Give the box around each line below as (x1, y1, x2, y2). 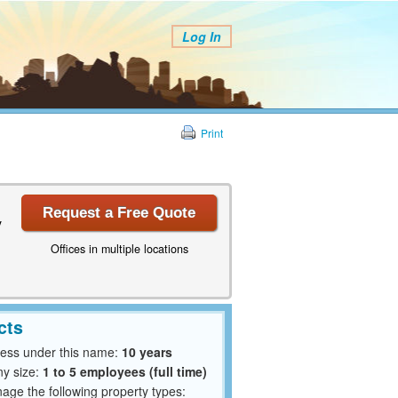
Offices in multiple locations (50, 240, 188, 257)
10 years (122, 343, 172, 362)
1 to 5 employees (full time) (43, 362, 207, 381)
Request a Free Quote (43, 203, 195, 221)
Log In (182, 28, 221, 45)
